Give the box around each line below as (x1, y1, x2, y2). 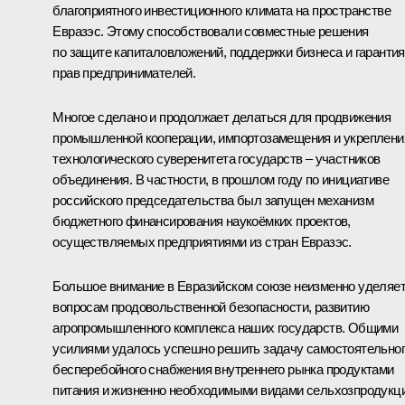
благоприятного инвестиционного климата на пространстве (52, 3, 391, 19)
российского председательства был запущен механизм (52, 193, 373, 209)
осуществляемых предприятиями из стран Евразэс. (52, 234, 352, 250)
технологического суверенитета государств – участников (52, 151, 381, 167)
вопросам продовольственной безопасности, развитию (52, 299, 369, 316)
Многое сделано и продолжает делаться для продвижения (52, 109, 391, 126)
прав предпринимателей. (52, 65, 196, 81)
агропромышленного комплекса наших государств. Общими (52, 320, 399, 336)
